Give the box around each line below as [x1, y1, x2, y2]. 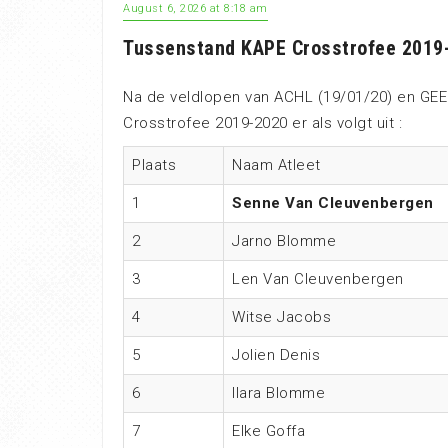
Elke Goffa [232, 422, 305, 440]
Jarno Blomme [232, 232, 336, 250]
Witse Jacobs [232, 308, 331, 326]
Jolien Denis [232, 346, 320, 364]
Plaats [132, 156, 176, 174]
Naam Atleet [232, 156, 321, 174]
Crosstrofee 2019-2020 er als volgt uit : [123, 114, 402, 132]
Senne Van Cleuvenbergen [232, 194, 434, 212]
